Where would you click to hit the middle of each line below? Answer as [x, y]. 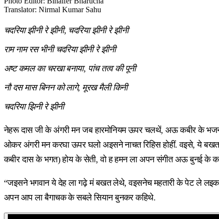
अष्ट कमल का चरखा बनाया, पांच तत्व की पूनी [70, 68]
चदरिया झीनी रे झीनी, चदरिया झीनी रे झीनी [66, 30]
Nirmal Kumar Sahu [70, 9]
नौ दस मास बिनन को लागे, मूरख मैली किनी [66, 87]
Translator [19, 9]
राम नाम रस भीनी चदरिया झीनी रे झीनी [60, 49]
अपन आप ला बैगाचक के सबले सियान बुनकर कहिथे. [80, 197]
